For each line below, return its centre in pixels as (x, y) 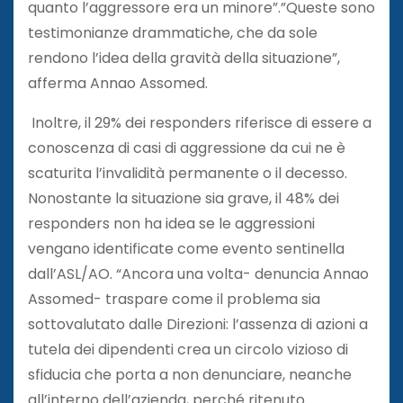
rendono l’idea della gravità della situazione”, (184, 58)
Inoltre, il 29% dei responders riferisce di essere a (200, 122)
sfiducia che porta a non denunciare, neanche (190, 374)
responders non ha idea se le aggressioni (171, 223)
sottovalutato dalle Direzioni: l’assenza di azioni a (198, 324)
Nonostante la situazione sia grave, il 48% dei (184, 198)
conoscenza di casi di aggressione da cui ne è (187, 148)
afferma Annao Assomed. (118, 83)
